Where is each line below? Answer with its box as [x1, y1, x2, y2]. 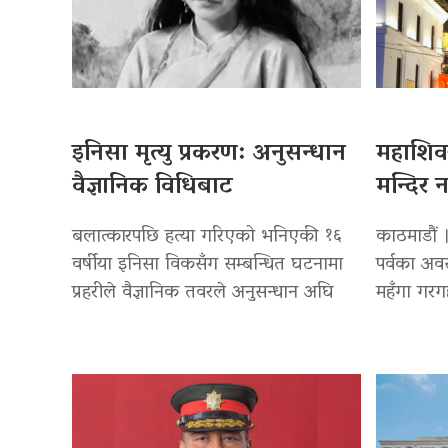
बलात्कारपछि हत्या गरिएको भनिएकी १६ [72, 219, 342, 257]
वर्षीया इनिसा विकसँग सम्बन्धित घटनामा [72, 247, 343, 285]
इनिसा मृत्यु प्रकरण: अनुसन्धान [72, 132, 346, 178]
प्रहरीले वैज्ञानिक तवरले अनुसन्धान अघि [72, 275, 334, 313]
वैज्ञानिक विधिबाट [72, 165, 233, 211]
